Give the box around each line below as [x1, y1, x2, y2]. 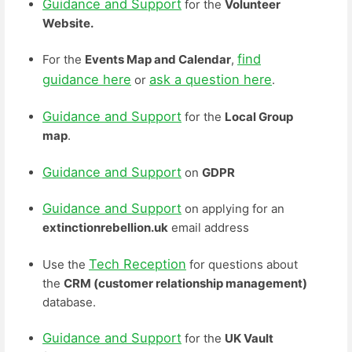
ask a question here [149, 71, 272, 88]
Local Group [225, 108, 293, 124]
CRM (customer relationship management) [64, 275, 307, 291]
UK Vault [225, 331, 273, 346]
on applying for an [181, 201, 284, 217]
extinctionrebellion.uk [42, 220, 168, 236]
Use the [42, 256, 89, 272]
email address [168, 220, 249, 236]
